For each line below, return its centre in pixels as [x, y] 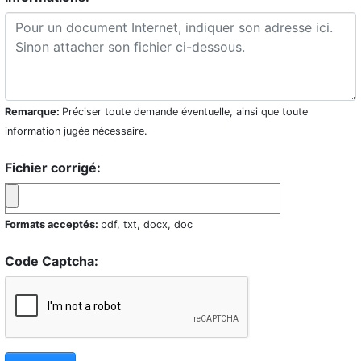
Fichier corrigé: [53, 167]
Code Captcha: [52, 261]
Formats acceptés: [53, 224]
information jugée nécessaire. [76, 131]
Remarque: [33, 111]
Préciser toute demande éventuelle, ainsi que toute [185, 111]
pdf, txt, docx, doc [147, 224]
